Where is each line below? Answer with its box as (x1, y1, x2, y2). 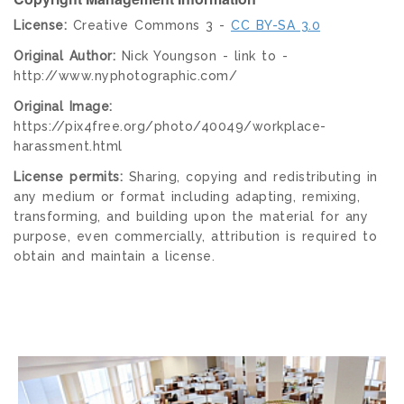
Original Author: (14, 48, 115, 63)
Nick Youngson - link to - (115, 48, 288, 63)
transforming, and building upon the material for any (14, 208, 368, 224)
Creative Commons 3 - (67, 17, 231, 32)
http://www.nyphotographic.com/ (14, 68, 237, 83)
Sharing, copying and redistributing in (123, 169, 378, 184)
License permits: (14, 169, 123, 184)
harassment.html (14, 138, 123, 153)
